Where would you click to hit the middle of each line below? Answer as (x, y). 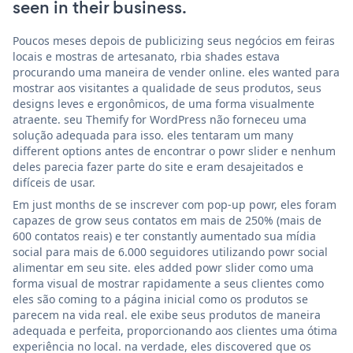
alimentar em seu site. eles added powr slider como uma (163, 267)
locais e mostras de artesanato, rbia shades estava (146, 56)
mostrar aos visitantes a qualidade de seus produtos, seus (167, 87)
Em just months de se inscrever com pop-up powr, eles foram (175, 204)
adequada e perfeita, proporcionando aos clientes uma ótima (175, 330)
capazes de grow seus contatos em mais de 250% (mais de (167, 220)
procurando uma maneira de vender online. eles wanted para (176, 72)
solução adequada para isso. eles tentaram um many (153, 135)
